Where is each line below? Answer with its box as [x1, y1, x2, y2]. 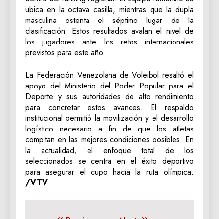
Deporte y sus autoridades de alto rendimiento [25, 90, 194, 102]
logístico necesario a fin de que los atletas [25, 123, 194, 134]
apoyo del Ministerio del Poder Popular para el [25, 80, 194, 91]
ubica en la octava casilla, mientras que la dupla [25, 3, 194, 15]
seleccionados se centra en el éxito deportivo [25, 155, 194, 167]
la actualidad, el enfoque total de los [25, 144, 194, 156]
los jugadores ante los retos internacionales [25, 36, 194, 47]
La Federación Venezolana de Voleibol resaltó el [25, 69, 194, 81]
